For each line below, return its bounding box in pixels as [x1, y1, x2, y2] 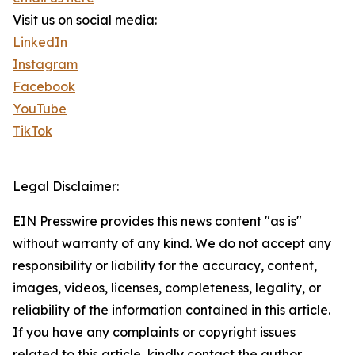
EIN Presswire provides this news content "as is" [13, 213, 302, 230]
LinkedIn [13, 34, 67, 51]
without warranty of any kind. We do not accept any [13, 235, 331, 252]
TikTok [13, 123, 52, 139]
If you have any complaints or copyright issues [13, 324, 296, 341]
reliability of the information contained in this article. [13, 302, 330, 319]
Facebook [13, 78, 75, 95]
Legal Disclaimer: [13, 178, 119, 195]
